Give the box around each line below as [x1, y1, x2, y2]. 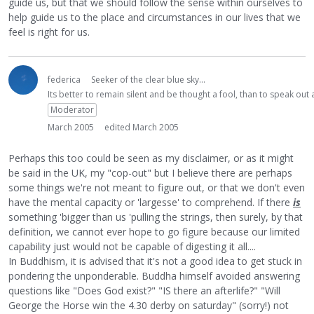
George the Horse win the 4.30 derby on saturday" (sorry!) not [8, 298, 289, 312]
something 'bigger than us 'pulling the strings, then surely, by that [8, 210, 303, 224]
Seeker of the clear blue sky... [91, 73, 205, 86]
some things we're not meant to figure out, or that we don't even [8, 180, 305, 194]
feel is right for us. [8, 25, 90, 39]
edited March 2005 [104, 121, 179, 133]
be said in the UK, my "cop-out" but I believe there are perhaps [8, 165, 292, 179]
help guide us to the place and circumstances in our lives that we [8, 10, 301, 24]
